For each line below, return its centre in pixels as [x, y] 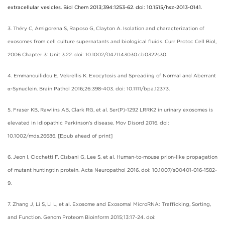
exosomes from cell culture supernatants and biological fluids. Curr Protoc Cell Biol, [112, 41]
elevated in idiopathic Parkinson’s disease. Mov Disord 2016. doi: [88, 122]
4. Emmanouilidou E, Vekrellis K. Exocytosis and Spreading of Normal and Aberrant [112, 75]
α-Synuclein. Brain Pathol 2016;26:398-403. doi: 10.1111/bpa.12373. [89, 88]
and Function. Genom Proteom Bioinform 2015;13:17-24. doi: [82, 217]
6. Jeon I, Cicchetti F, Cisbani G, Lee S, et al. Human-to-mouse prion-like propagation [113, 156]
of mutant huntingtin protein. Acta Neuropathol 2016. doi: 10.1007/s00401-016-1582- [112, 170]
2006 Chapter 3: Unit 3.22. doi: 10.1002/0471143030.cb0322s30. [87, 54]
